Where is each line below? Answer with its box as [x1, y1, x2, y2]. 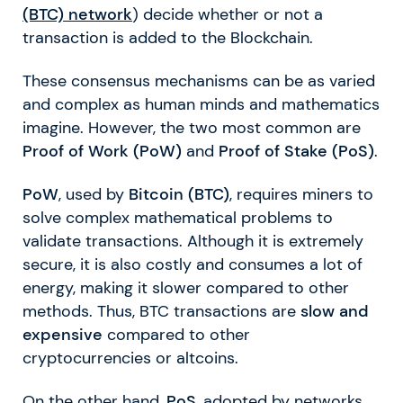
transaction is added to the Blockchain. [22, 28, 313, 49]
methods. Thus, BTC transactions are [22, 301, 296, 322]
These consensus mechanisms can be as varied [22, 71, 375, 92]
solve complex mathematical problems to [22, 208, 333, 228]
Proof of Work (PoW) [22, 141, 182, 162]
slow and [296, 301, 369, 322]
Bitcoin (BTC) [129, 184, 229, 205]
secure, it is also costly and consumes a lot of [22, 255, 363, 275]
